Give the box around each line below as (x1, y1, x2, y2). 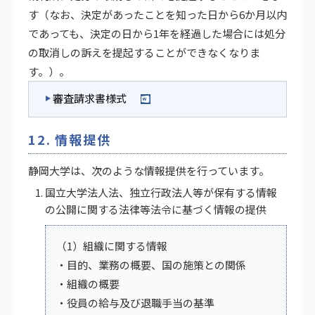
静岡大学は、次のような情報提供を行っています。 (28, 162, 269, 178)
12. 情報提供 (28, 129, 111, 148)
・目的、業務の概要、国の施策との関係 (56, 257, 246, 272)
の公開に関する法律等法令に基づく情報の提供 (45, 201, 266, 217)
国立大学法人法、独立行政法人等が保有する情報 (45, 184, 277, 200)
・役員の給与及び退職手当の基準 (56, 295, 214, 310)
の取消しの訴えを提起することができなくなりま (28, 44, 260, 60)
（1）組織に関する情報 (56, 238, 167, 253)
